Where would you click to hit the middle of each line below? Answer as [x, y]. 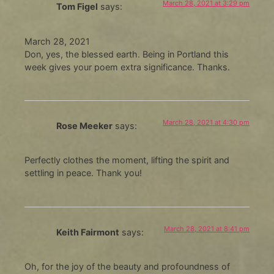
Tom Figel [77, 7]
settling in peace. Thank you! [83, 173]
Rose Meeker [84, 125]
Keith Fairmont [87, 232]
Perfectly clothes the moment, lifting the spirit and [127, 160]
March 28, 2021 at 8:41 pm [207, 228]
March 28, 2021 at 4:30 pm [206, 122]
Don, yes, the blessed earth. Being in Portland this [126, 54]
